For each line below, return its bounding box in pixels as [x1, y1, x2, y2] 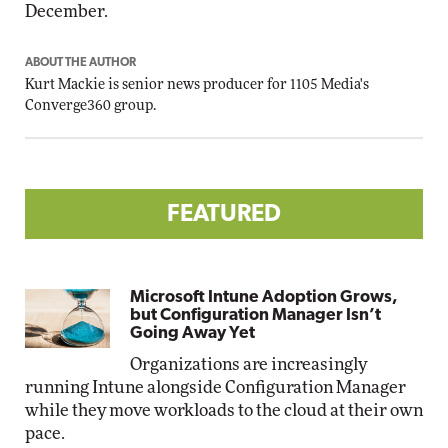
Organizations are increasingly [130, 356, 368, 373]
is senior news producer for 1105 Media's [105, 78, 369, 92]
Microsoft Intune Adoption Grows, [130, 289, 399, 306]
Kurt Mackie [25, 78, 105, 92]
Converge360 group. [25, 99, 156, 113]
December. [25, 3, 108, 20]
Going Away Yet [130, 325, 256, 342]
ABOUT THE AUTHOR [25, 57, 136, 69]
